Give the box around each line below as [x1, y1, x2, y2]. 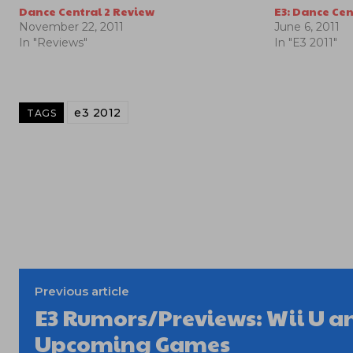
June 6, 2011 [274, 19, 340, 34]
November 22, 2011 [19, 19, 124, 34]
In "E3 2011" [274, 35, 338, 50]
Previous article [35, 283, 129, 299]
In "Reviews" [19, 35, 87, 50]
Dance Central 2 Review [19, 2, 154, 19]
